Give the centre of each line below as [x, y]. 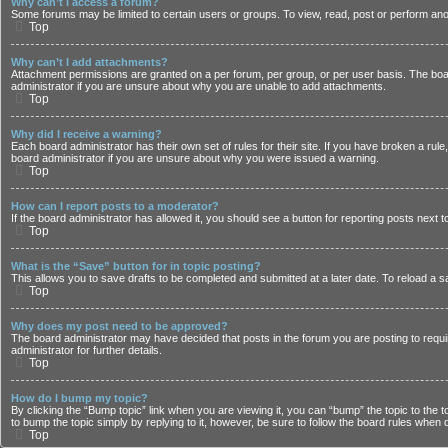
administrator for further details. [86, 350]
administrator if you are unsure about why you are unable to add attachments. [198, 86]
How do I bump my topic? [79, 398]
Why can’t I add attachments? [89, 62]
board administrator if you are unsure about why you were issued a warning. [195, 158]
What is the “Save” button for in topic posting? [136, 266]
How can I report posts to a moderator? [115, 206]
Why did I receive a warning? [86, 134]
